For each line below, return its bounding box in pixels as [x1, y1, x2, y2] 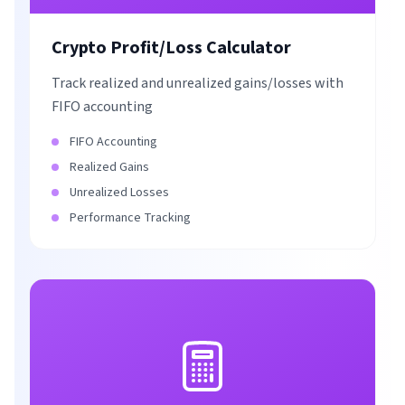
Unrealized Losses [70, 184, 169, 202]
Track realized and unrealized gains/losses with [52, 73, 344, 93]
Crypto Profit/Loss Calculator [52, 35, 291, 61]
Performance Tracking [70, 209, 191, 227]
